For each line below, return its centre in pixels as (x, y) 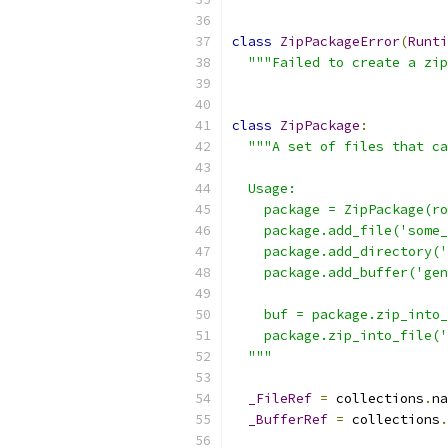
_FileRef (280, 398)
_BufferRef (288, 419)
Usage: (264, 188)
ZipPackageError (340, 41)
